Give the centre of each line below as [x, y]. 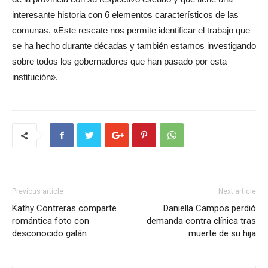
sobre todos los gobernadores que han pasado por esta [119, 61]
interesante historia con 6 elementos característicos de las [125, 15]
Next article [237, 191]
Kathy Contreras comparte [64, 208]
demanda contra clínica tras [201, 221]
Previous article [38, 191]
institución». [35, 77]
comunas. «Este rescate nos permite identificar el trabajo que [131, 30]
